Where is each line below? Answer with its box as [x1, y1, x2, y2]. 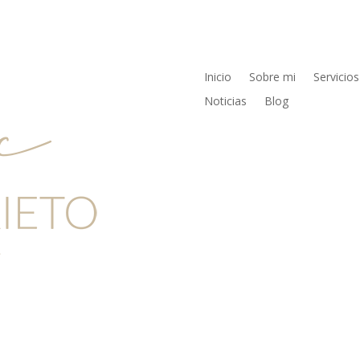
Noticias [203, 92, 247, 108]
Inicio [203, 68, 231, 84]
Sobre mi [248, 68, 296, 84]
